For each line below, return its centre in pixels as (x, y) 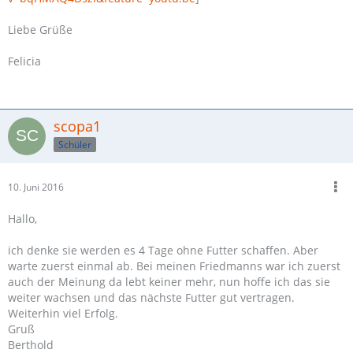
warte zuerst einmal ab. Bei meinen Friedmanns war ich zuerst (174, 266)
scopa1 (77, 126)
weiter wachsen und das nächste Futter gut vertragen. (151, 297)
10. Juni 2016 (36, 187)
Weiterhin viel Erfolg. (63, 313)
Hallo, (22, 219)
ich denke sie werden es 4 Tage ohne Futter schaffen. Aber (163, 250)
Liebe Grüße (40, 30)
